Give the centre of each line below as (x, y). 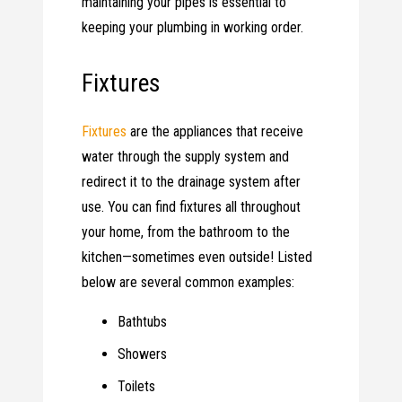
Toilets (137, 387)
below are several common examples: (188, 283)
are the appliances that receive (215, 132)
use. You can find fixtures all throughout (192, 207)
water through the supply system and (186, 157)
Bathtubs (143, 322)
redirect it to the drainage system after (192, 182)
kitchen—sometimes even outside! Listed (197, 258)
